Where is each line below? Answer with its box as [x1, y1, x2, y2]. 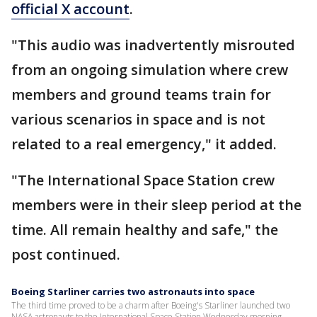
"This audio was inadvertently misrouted [11, 35, 295, 55]
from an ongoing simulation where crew [11, 60, 288, 80]
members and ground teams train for [11, 85, 271, 105]
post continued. [11, 245, 124, 265]
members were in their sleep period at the [11, 195, 301, 215]
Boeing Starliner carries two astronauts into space [11, 285, 255, 299]
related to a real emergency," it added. [11, 134, 280, 154]
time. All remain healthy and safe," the [11, 220, 278, 240]
